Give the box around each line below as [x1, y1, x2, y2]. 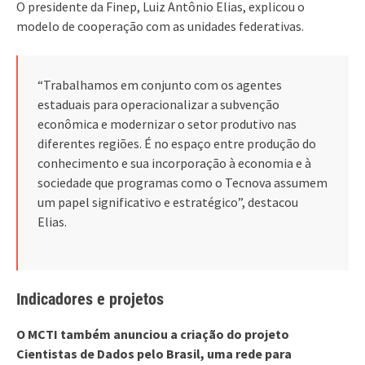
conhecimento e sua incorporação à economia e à [37, 154, 311, 171]
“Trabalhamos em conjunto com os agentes [37, 76, 282, 93]
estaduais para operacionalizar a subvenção [37, 95, 279, 112]
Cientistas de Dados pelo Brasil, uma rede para [16, 345, 292, 362]
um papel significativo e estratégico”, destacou [37, 193, 298, 210]
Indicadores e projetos [16, 288, 164, 309]
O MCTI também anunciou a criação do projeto [16, 325, 289, 342]
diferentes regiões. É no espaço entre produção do [37, 134, 316, 152]
